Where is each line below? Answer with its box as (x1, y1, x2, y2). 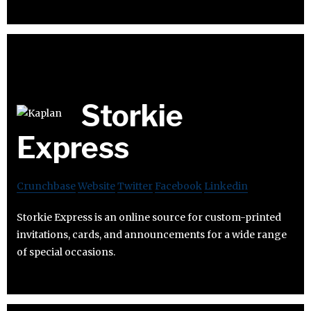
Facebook (155, 180, 202, 193)
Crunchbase (17, 180, 76, 193)
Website (78, 180, 115, 193)
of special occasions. (17, 246, 115, 259)
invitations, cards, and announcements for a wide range (17, 228, 287, 242)
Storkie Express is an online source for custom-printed (17, 211, 281, 224)
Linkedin (204, 180, 248, 193)
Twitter (117, 180, 153, 193)
